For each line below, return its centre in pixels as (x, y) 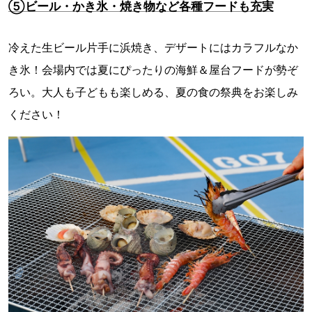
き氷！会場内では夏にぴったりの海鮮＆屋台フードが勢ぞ (153, 69)
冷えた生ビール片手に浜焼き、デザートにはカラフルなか (153, 47)
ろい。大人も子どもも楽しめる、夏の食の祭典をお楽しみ (153, 92)
